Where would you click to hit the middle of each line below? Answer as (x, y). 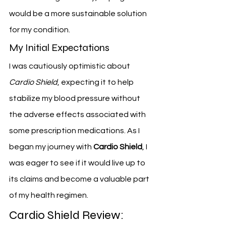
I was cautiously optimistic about (70, 66)
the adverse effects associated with (78, 114)
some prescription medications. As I (75, 130)
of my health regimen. (49, 195)
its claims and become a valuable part (80, 179)
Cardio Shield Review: (68, 215)
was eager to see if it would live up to (78, 163)
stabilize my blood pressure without (75, 98)
